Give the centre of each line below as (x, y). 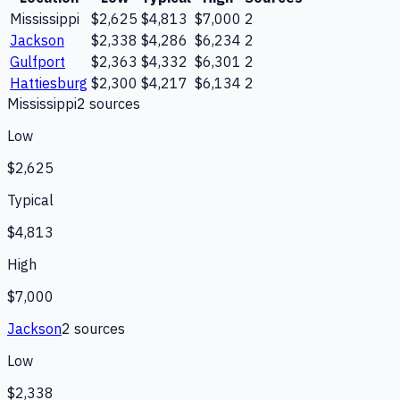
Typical (30, 200)
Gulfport (37, 61)
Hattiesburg (49, 83)
